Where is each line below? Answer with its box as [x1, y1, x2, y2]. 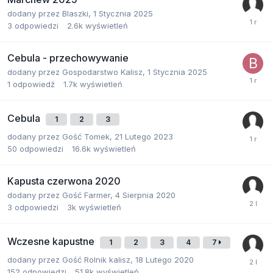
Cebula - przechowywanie [7, 52, 129, 64]
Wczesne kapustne [7, 235, 97, 247]
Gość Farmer [62, 190, 110, 200]
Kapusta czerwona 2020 [7, 175, 121, 187]
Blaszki [62, 9, 88, 18]
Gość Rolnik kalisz [62, 255, 130, 264]
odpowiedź [13, 79, 55, 89]
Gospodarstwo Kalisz [62, 67, 143, 77]
